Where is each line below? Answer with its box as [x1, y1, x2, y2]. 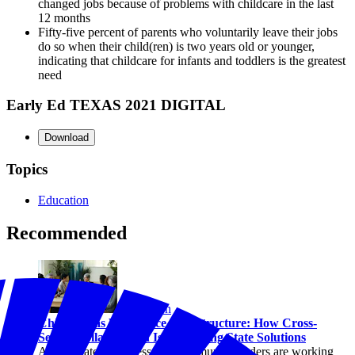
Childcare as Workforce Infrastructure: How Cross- [38, 316, 317, 330]
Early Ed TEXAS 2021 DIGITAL [6, 97, 226, 114]
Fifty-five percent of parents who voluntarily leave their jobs [38, 25, 338, 39]
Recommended [6, 223, 127, 244]
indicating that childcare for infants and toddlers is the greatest [38, 53, 345, 67]
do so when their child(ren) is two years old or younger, [38, 39, 315, 53]
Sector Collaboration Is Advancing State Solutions [38, 330, 306, 345]
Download [44, 132, 89, 144]
